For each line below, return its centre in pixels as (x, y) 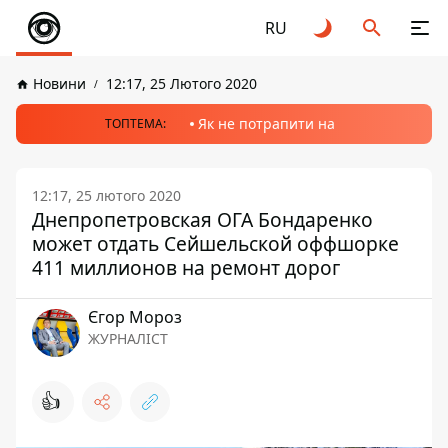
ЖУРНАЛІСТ (128, 338)
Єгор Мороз (135, 317)
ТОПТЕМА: (135, 123)
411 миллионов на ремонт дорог (186, 267)
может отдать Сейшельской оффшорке (215, 243)
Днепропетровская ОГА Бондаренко (202, 219)
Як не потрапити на (266, 123)
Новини (59, 83)
